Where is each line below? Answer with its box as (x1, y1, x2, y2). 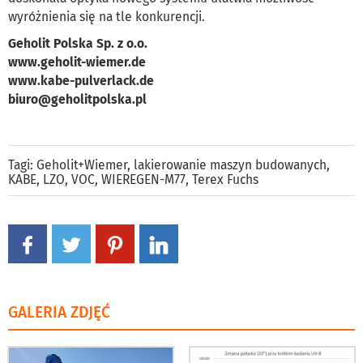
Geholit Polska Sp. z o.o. (8, 36, 147, 52)
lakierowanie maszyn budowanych (134, 157, 327, 173)
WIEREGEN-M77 (101, 172, 186, 188)
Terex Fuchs (192, 172, 258, 188)
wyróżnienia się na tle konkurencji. (8, 9, 205, 25)
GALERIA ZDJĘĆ (8, 303, 110, 322)
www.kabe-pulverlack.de (8, 73, 154, 89)
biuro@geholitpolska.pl (8, 92, 147, 108)
